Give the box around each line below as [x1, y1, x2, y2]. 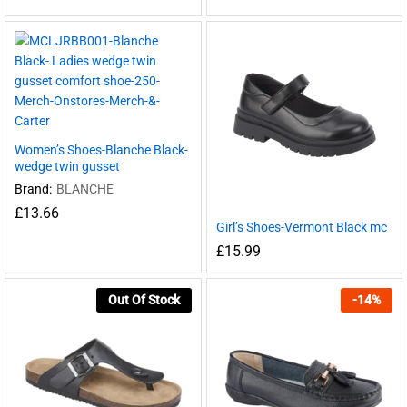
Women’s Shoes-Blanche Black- [15, 143, 188, 157]
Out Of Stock [107, 292, 180, 307]
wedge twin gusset [15, 159, 120, 174]
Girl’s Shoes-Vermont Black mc [215, 219, 387, 234]
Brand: [15, 182, 52, 196]
